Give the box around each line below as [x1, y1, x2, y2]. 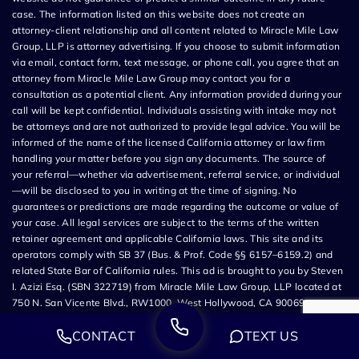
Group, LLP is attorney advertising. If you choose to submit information [12, 40, 341, 53]
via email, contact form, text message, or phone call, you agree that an [12, 56, 340, 69]
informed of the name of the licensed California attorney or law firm [12, 136, 326, 149]
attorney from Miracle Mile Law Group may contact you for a [12, 72, 291, 85]
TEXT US [244, 328, 299, 344]
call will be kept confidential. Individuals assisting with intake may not [12, 104, 336, 117]
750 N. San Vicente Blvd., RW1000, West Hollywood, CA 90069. [12, 296, 308, 309]
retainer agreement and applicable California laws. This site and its [12, 232, 324, 245]
